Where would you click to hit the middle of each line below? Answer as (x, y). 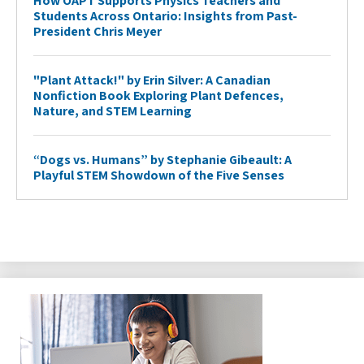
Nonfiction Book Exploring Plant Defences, (158, 95)
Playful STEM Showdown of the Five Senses (159, 175)
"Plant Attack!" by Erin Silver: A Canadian (152, 80)
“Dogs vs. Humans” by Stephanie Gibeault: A (162, 159)
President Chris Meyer (97, 31)
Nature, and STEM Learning (113, 110)
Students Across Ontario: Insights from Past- (165, 15)
